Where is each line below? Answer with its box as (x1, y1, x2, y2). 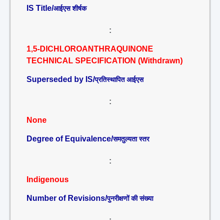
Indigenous (27, 175, 69, 184)
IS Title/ (27, 4, 54, 12)
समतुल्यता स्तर (113, 135, 149, 143)
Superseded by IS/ (27, 75, 95, 83)
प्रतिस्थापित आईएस (95, 76, 143, 83)
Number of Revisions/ (27, 194, 107, 202)
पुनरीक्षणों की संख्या (107, 194, 153, 202)
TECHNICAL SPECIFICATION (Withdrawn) (27, 56, 183, 65)
